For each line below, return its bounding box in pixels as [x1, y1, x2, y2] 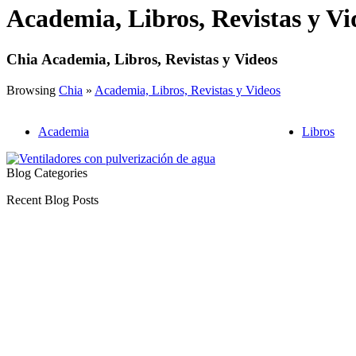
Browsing [6, 83, 59, 97]
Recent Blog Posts [6, 192, 99, 207]
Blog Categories [6, 165, 87, 180]
